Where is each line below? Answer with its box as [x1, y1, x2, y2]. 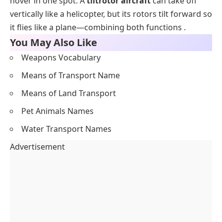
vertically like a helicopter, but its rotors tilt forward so [10, 8, 212, 20]
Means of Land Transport [21, 88, 116, 99]
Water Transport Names [21, 123, 111, 135]
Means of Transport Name [21, 70, 120, 81]
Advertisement [10, 141, 65, 153]
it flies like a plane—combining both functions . [10, 22, 186, 33]
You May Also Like [10, 36, 97, 50]
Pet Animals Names [21, 106, 94, 117]
